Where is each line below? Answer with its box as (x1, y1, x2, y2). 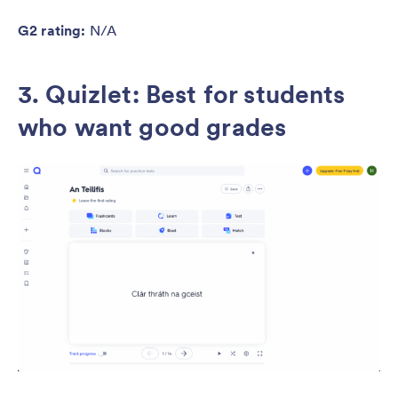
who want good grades (18, 111, 287, 144)
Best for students (145, 78, 346, 111)
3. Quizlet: (18, 78, 146, 111)
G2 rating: (18, 21, 90, 40)
